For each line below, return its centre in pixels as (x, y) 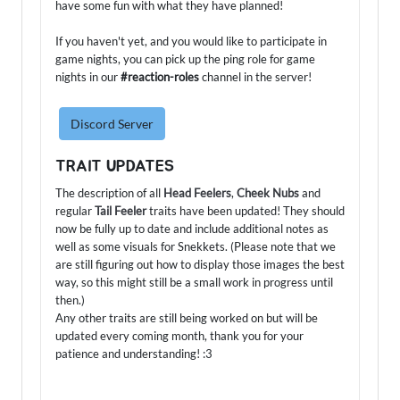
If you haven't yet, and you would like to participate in (191, 41)
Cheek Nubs (268, 192)
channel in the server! (257, 76)
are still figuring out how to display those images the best (200, 264)
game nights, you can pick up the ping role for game (185, 58)
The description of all (109, 192)
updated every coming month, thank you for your (179, 335)
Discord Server (112, 123)
